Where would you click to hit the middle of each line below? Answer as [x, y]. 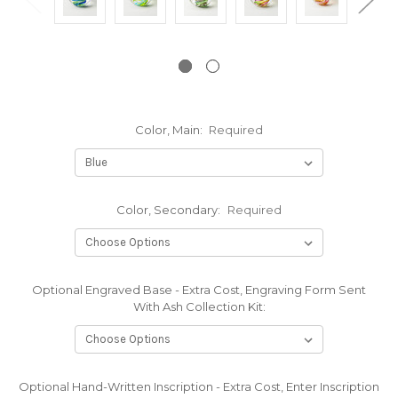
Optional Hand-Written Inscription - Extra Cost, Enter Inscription [199, 386]
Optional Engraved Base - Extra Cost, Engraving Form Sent [199, 289]
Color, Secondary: [170, 209]
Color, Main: [170, 129]
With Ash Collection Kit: [199, 306]
